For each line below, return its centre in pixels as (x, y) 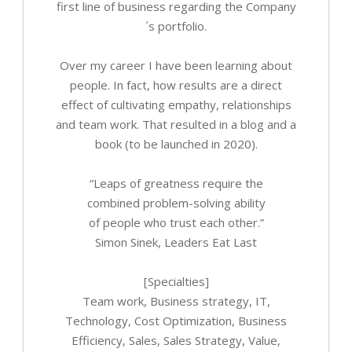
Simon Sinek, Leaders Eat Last (176, 242)
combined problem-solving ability (176, 203)
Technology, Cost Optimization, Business (176, 321)
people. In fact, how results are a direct (176, 85)
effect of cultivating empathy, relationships (176, 105)
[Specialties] (176, 282)
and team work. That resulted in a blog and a (176, 125)
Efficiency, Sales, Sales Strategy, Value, (176, 341)
